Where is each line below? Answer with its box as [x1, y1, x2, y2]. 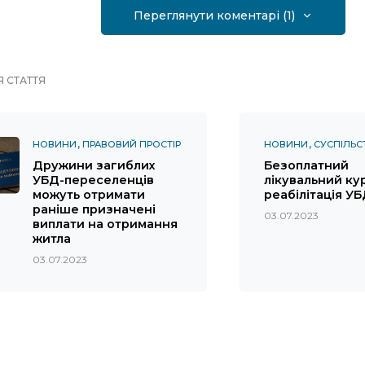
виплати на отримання [33, 216, 178, 231]
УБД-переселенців [33, 172, 154, 187]
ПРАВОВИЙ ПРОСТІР [82, 138, 181, 150]
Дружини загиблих [33, 157, 155, 173]
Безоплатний [264, 157, 349, 173]
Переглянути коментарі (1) [134, 7, 295, 23]
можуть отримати [33, 187, 145, 202]
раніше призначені [33, 201, 156, 217]
